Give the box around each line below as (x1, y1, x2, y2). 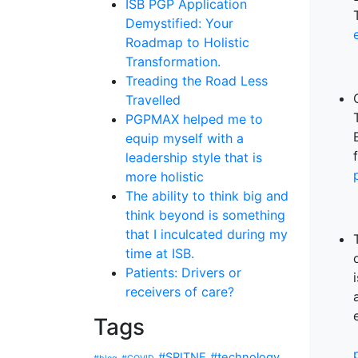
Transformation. (125, 54, 221, 70)
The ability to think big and (125, 188, 288, 204)
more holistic (125, 169, 204, 185)
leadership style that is (125, 149, 262, 165)
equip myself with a (125, 130, 244, 146)
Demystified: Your (125, 15, 233, 31)
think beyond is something (125, 207, 285, 223)
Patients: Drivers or (125, 265, 241, 280)
